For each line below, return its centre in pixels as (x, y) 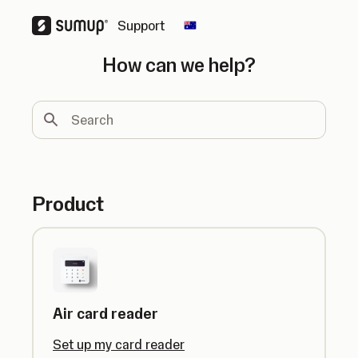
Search (50, 108)
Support (141, 26)
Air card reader (105, 314)
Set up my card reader (119, 344)
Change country (238, 33)
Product (68, 204)
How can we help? (179, 65)
